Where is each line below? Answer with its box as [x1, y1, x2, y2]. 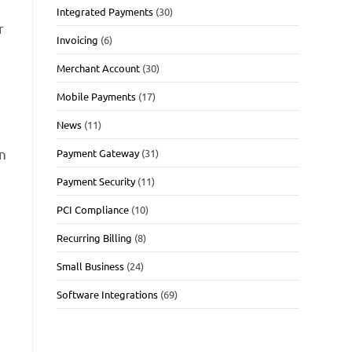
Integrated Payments [57, 4, 154, 18]
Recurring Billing [57, 230, 133, 244]
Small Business [57, 258, 125, 273]
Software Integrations [57, 287, 159, 301]
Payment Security [57, 174, 136, 188]
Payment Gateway [57, 145, 140, 159]
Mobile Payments [57, 89, 137, 103]
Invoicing [57, 32, 99, 46]
